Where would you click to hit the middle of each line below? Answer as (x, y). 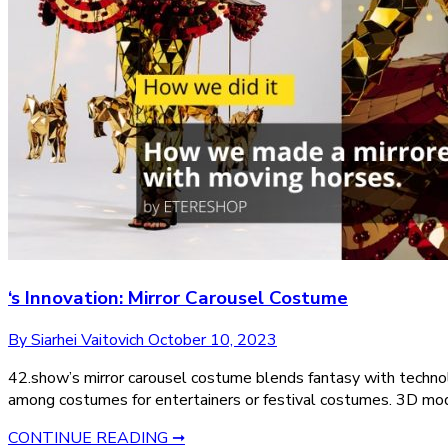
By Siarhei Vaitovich (78, 340)
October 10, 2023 (212, 340)
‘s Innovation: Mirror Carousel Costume (178, 297)
